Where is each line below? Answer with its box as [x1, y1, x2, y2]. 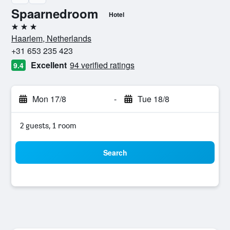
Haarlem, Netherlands [11, 32, 91, 44]
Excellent [31, 59, 67, 71]
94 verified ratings [70, 59, 135, 71]
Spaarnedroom [11, 5, 98, 22]
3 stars [11, 26, 34, 35]
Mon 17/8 [32, 93, 66, 105]
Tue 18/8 [137, 93, 169, 105]
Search [103, 147, 127, 158]
